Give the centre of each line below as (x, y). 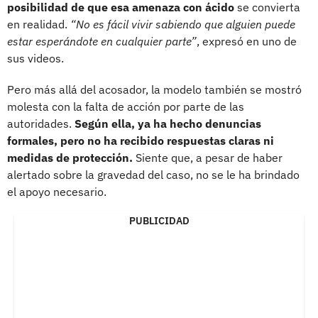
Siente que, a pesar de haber (208, 157)
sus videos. (35, 58)
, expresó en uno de (247, 41)
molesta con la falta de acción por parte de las (126, 106)
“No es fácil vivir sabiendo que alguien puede (183, 24)
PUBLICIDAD (159, 220)
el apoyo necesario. (57, 191)
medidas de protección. (70, 157)
